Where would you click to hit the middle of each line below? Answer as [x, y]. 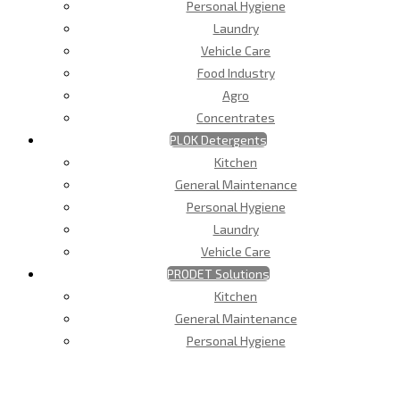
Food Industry [236, 72]
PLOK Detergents [218, 139]
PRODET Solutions [218, 273]
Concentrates [236, 117]
